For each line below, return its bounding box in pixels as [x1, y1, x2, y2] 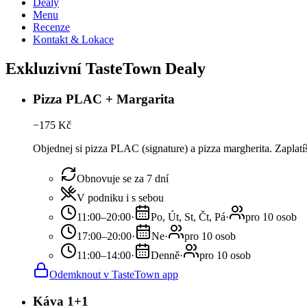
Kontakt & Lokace [33, 33, 114, 45]
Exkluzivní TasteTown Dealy [5, 59, 206, 77]
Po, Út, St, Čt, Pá [151, 211, 225, 223]
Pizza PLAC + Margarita [33, 91, 175, 106]
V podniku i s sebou [77, 192, 164, 204]
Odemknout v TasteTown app [49, 269, 178, 281]
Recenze [33, 21, 70, 33]
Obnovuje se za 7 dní [77, 173, 169, 185]
